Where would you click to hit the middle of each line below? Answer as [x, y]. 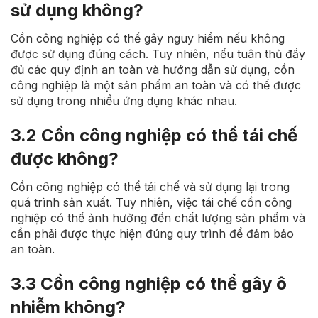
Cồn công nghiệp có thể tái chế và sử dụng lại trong [150, 186]
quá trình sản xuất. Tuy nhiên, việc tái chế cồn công [151, 202]
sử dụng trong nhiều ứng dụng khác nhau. [124, 101]
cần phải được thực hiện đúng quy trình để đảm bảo [152, 233]
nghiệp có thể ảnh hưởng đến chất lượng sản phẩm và [158, 218]
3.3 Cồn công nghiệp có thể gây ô [149, 283]
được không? [65, 158]
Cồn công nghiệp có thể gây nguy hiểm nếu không [148, 39]
